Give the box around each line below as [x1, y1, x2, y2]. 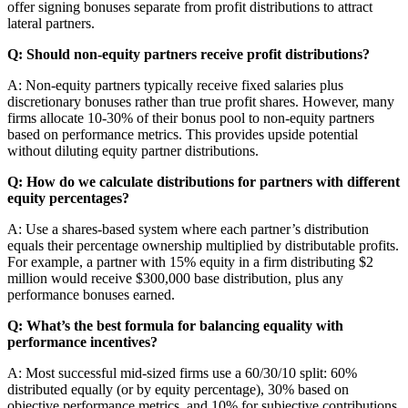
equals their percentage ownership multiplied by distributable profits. [7, 238, 399, 254]
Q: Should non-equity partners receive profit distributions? [7, 46, 370, 63]
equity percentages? [7, 190, 129, 207]
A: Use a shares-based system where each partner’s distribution [7, 221, 369, 238]
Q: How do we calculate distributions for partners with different [7, 174, 400, 190]
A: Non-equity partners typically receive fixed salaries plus [7, 77, 343, 94]
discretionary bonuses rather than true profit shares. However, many [7, 94, 394, 110]
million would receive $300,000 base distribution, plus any [7, 270, 343, 287]
